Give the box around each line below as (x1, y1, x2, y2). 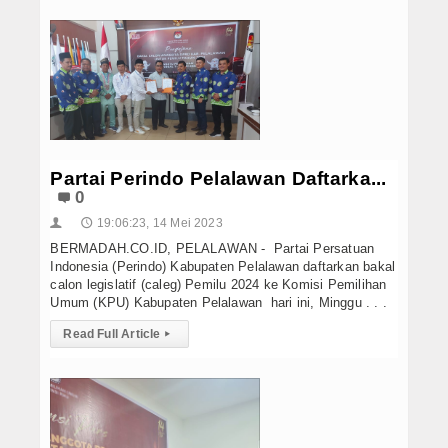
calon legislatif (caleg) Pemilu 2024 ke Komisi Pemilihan (50, 276, 387, 292)
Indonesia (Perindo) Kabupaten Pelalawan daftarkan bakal (50, 258, 396, 274)
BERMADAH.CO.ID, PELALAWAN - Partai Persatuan (50, 240, 375, 256)
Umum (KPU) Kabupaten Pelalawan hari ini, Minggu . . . (50, 294, 387, 310)
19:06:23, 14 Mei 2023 (96, 215, 223, 230)
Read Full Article (63, 326, 161, 341)
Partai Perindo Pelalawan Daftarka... (50, 167, 387, 189)
